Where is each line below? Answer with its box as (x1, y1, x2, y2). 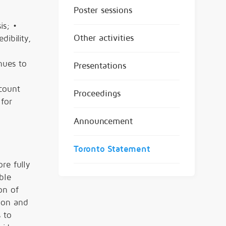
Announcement (74, 116, 133, 126)
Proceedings (74, 88, 121, 98)
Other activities (74, 33, 134, 43)
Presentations (74, 61, 126, 71)
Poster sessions (74, 5, 132, 15)
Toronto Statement (74, 144, 150, 154)
